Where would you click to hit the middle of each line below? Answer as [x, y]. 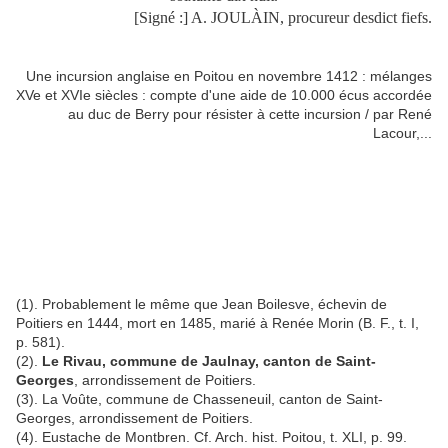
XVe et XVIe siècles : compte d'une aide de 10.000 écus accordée [224, 95]
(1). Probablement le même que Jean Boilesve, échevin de [201, 304]
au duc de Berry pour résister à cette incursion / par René [250, 114]
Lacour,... [402, 133]
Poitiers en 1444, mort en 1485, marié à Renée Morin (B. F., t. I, [217, 323]
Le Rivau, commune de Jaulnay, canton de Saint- [209, 361]
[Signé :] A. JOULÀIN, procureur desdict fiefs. [283, 18]
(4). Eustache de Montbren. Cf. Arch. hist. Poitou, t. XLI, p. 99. [211, 437]
